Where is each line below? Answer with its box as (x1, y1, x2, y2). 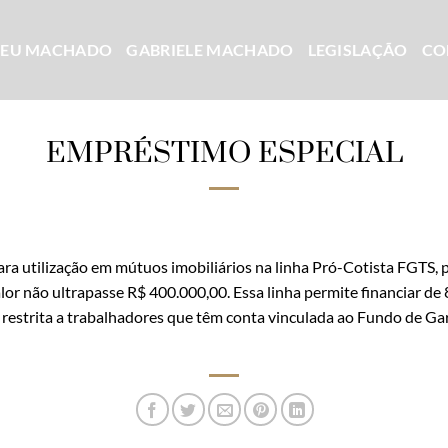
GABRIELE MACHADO (126, 40, 294, 59)
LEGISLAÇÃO (307, 40, 408, 59)
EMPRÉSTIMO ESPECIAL (45, 134, 403, 172)
